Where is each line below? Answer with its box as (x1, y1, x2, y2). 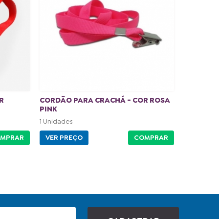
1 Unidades (40, 117, 72, 126)
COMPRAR (134, 133, 168, 142)
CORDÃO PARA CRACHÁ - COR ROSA (40, 95, 170, 105)
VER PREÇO (45, 133, 83, 142)
